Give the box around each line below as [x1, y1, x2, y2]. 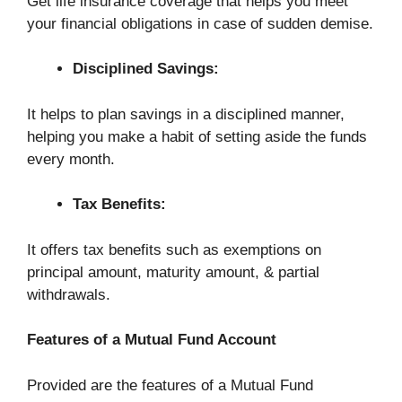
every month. [27, 150, 115, 168]
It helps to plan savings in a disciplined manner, [27, 105, 345, 123]
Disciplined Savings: [73, 60, 219, 78]
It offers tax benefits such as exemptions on [27, 240, 321, 258]
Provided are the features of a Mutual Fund [27, 376, 313, 394]
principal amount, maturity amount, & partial [27, 263, 319, 281]
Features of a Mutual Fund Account [27, 331, 276, 349]
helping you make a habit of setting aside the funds [27, 127, 367, 145]
